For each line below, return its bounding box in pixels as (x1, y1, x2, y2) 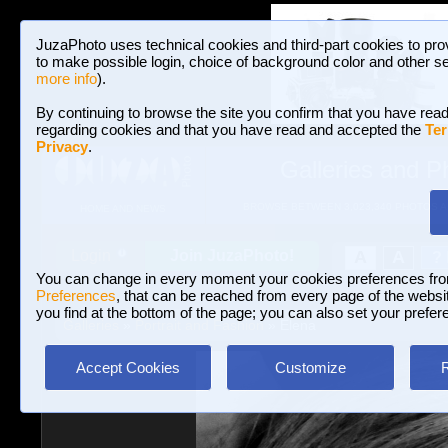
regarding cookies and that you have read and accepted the (36, 121, 425, 138)
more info (36, 70, 97, 87)
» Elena (263, 317, 316, 333)
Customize (274, 359, 346, 376)
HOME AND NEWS (79, 203, 166, 215)
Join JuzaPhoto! (170, 247, 294, 264)
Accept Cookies (76, 359, 180, 376)
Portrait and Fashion (134, 317, 264, 333)
